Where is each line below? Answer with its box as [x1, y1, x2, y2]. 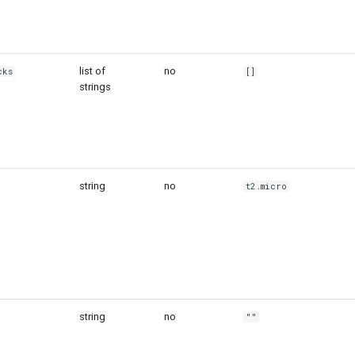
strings [79, 80, 111, 93]
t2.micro [246, 180, 288, 192]
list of [79, 64, 105, 77]
